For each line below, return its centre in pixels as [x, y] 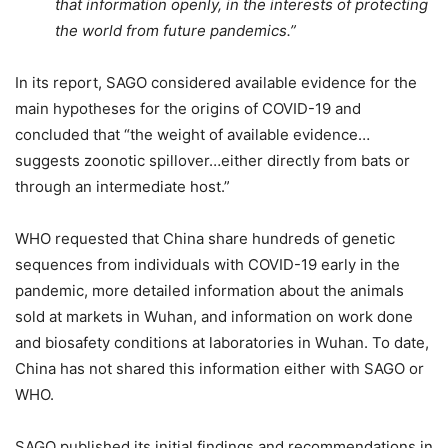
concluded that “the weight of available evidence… [192, 134]
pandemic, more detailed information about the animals [209, 290]
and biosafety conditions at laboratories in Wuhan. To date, [222, 342]
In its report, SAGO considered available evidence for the [216, 82]
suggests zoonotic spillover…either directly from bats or [212, 160]
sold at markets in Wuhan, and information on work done [214, 316]
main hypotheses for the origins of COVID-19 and [188, 108]
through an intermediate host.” [122, 186]
